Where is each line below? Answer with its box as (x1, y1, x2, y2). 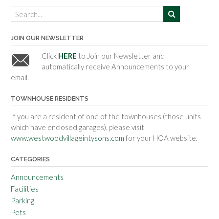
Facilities (11, 184, 39, 194)
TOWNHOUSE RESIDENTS (11, 95, 88, 103)
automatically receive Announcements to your (41, 62, 189, 71)
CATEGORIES (11, 155, 50, 163)
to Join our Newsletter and (76, 51, 165, 61)
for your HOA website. (124, 133, 197, 143)
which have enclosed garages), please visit (11, 123, 144, 132)
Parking (11, 196, 34, 205)
